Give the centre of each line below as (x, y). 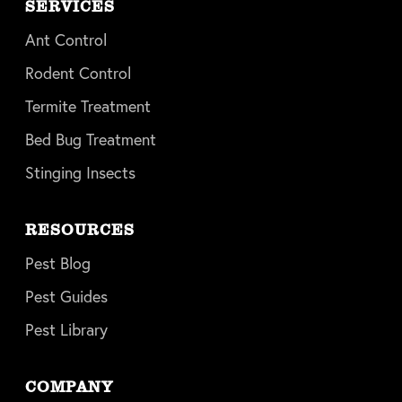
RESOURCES (80, 230)
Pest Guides (66, 297)
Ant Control (66, 40)
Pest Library (66, 330)
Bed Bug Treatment (91, 140)
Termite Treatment (88, 106)
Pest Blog (58, 263)
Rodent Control (78, 73)
